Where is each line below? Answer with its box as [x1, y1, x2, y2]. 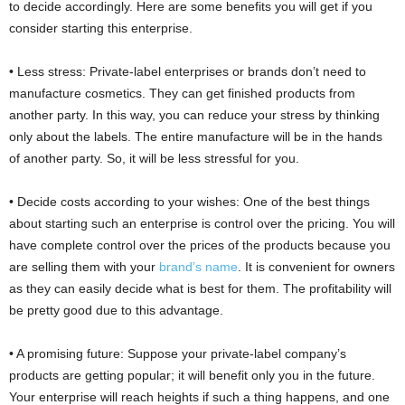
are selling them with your [9, 259, 159, 275]
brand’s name [159, 259, 238, 275]
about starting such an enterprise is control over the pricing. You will [9, 216, 395, 231]
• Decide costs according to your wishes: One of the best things [9, 194, 370, 210]
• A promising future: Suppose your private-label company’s [9, 346, 346, 362]
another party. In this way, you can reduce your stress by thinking [9, 108, 380, 123]
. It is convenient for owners [238, 259, 395, 275]
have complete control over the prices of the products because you [9, 238, 391, 253]
